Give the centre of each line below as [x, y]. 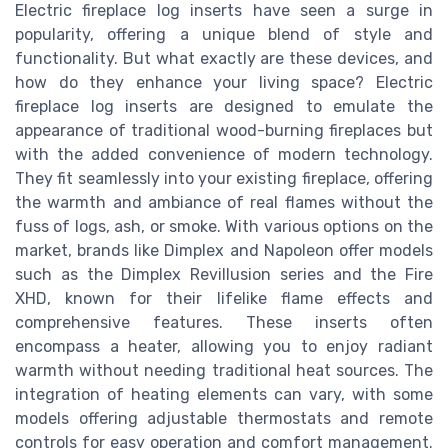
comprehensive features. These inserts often [224, 322]
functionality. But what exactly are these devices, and [224, 58]
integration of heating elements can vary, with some [224, 394]
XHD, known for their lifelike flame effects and [224, 298]
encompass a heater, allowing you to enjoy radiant [224, 346]
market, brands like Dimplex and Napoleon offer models [224, 250]
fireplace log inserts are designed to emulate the [224, 106]
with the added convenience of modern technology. [224, 154]
